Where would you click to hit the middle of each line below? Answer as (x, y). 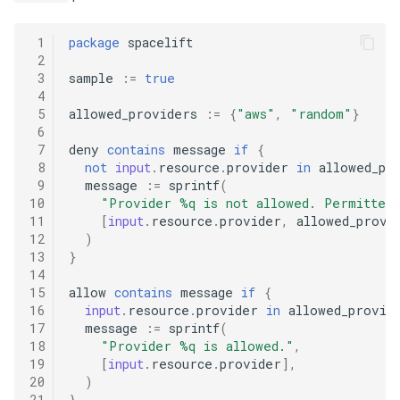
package (94, 42)
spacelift (160, 42)
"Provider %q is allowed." (197, 346)
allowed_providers (133, 113)
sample (91, 78)
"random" (321, 113)
